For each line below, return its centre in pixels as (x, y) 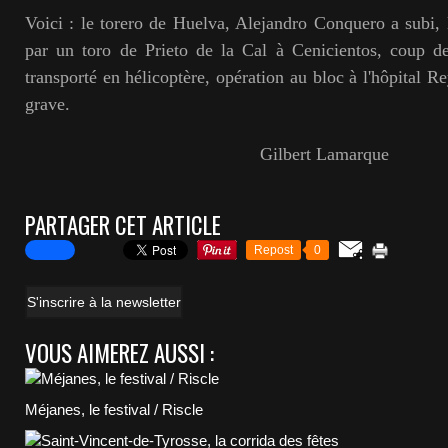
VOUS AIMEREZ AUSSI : (119, 353)
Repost (273, 250)
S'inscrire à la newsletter (104, 302)
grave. (47, 104)
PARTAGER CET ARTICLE (123, 225)
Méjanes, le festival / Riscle (114, 409)
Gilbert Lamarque (207, 154)
